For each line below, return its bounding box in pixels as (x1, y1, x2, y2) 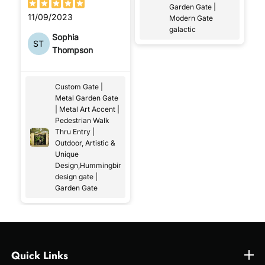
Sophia (52, 31, 79, 42)
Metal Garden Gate (54, 93, 118, 102)
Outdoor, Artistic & (54, 138, 115, 147)
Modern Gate (169, 13, 213, 22)
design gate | (54, 172, 98, 181)
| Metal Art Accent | (54, 104, 119, 114)
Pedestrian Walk (54, 115, 109, 125)
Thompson (52, 44, 93, 55)
